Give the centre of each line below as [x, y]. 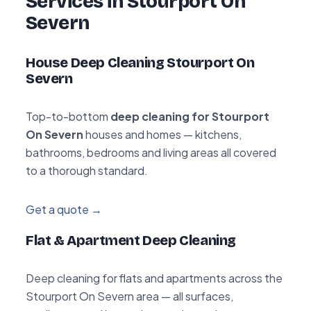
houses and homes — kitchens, [162, 134]
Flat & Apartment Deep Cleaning [131, 240]
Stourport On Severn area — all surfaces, [129, 296]
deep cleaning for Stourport [190, 116]
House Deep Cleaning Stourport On [140, 62]
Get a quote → [64, 209]
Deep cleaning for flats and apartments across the [154, 278]
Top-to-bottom [68, 116]
